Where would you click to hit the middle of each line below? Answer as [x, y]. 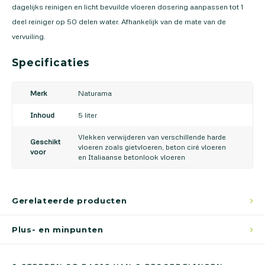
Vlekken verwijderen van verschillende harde [152, 137]
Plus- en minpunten [58, 230]
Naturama [95, 93]
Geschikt [45, 142]
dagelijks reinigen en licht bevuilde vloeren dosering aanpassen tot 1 [127, 7]
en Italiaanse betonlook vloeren [132, 157]
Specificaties [51, 62]
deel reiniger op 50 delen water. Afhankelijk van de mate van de [119, 21]
